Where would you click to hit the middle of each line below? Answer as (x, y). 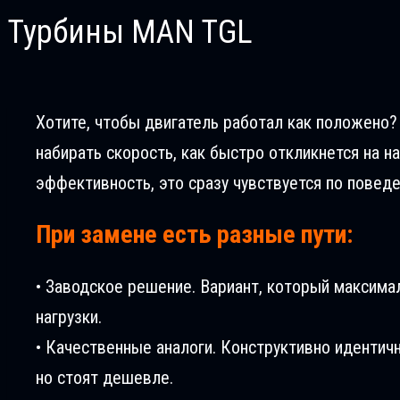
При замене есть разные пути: (194, 234)
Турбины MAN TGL (130, 32)
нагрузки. (69, 317)
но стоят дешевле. (104, 378)
